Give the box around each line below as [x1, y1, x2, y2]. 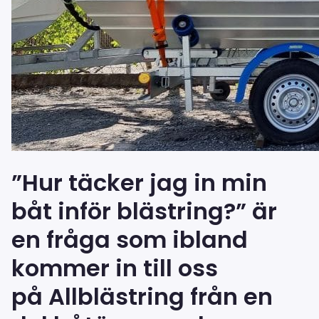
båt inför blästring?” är [11, 195, 277, 228]
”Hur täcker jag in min [11, 167, 267, 199]
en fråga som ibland [11, 224, 248, 256]
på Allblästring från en [11, 281, 273, 313]
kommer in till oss [11, 252, 218, 285]
